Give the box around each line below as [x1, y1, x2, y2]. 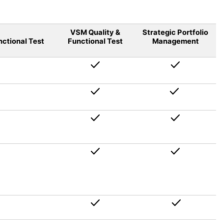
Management [152, 37, 199, 46]
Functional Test [68, 37, 123, 46]
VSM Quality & [70, 28, 120, 37]
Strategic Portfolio [142, 28, 208, 37]
